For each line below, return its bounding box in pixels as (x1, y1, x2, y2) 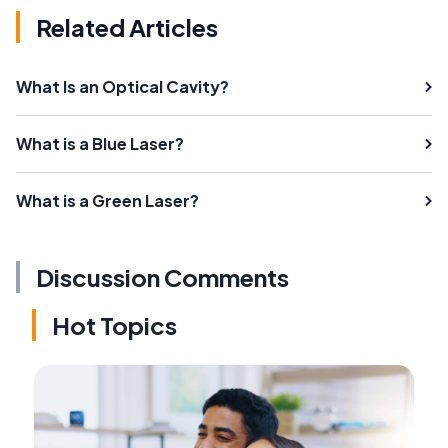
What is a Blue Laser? (16, 133, 184, 155)
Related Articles (36, 12, 218, 43)
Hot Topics (52, 310, 177, 341)
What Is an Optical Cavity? (16, 76, 229, 98)
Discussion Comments (36, 262, 289, 293)
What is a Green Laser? (16, 190, 199, 212)
